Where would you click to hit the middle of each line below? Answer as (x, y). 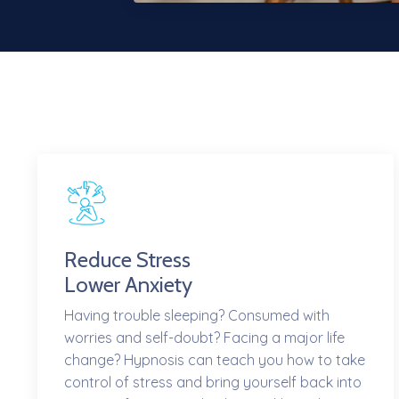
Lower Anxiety (128, 285)
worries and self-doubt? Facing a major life (204, 338)
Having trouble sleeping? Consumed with (197, 316)
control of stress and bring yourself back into (213, 383)
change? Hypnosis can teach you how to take (215, 360)
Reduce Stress (127, 260)
